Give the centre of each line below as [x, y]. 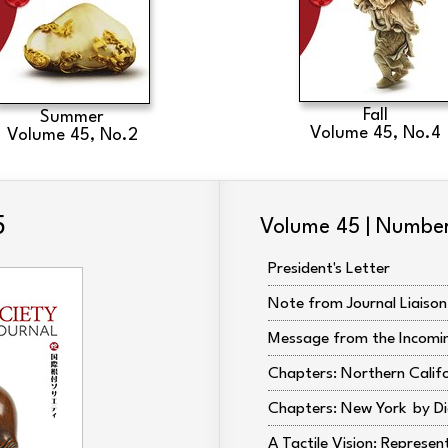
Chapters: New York [337, 409]
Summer [72, 117]
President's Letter [329, 269]
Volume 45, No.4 [376, 133]
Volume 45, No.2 [72, 135]
